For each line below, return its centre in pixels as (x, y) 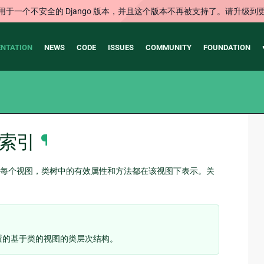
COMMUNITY (168, 47)
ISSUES (121, 47)
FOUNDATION (227, 47)
